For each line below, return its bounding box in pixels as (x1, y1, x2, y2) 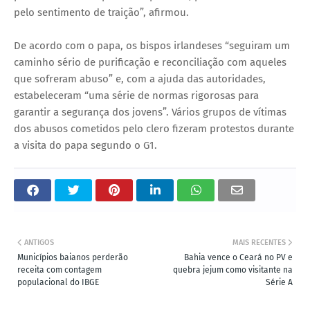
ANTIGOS (24, 237, 54, 247)
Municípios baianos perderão (17, 252, 128, 262)
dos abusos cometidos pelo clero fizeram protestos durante (14, 122, 294, 135)
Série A (266, 277, 293, 287)
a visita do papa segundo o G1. (14, 138, 157, 152)
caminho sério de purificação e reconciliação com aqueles (14, 55, 286, 69)
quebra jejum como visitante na (173, 264, 293, 275)
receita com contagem (17, 264, 102, 275)
